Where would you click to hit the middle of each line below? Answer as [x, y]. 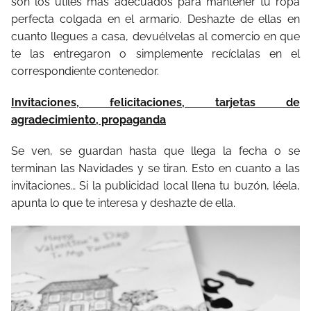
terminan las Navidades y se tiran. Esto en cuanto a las [155, 169]
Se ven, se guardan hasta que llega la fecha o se [155, 151]
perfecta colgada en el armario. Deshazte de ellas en [155, 19]
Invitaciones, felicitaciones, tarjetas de [155, 103]
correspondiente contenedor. [85, 72]
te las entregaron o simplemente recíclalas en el [155, 54]
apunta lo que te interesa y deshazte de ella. [123, 203]
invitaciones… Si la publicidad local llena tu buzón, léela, [155, 186]
